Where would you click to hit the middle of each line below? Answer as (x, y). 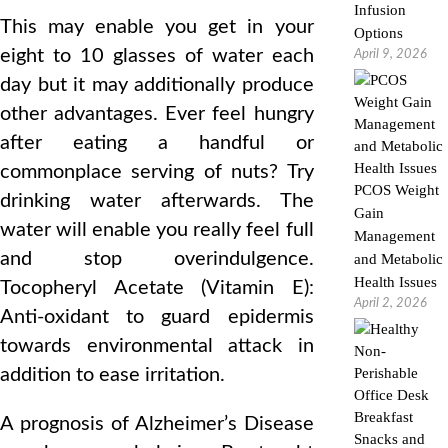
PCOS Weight (396, 190)
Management (394, 236)
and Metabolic (398, 259)
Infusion (379, 10)
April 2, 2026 (390, 303)
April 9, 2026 (390, 54)
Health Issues (395, 282)
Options (378, 33)
